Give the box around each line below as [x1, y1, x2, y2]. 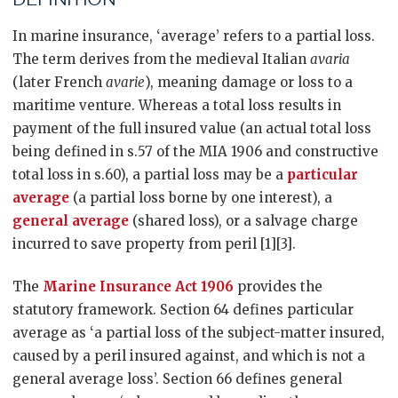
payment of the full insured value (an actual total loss [12, 120, 371, 137]
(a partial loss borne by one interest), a [69, 189, 332, 206]
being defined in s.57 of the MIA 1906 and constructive [12, 143, 378, 160]
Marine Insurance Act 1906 [43, 278, 234, 295]
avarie [106, 74, 145, 91]
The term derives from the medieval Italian [12, 51, 310, 68]
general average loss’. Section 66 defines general [12, 370, 342, 387]
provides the [234, 278, 322, 295]
